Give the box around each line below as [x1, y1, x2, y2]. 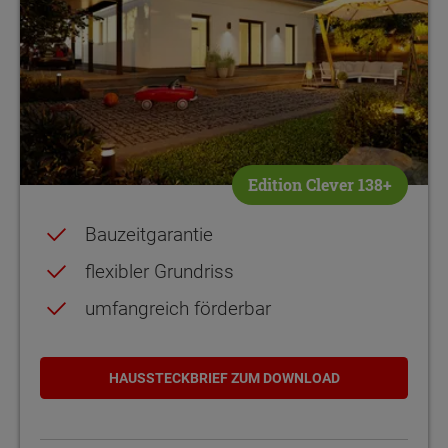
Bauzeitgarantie [85, 222, 213, 246]
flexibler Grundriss [85, 260, 234, 284]
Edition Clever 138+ [248, 174, 392, 196]
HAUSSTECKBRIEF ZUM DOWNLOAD [108, 369, 340, 386]
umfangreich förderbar [85, 297, 271, 321]
